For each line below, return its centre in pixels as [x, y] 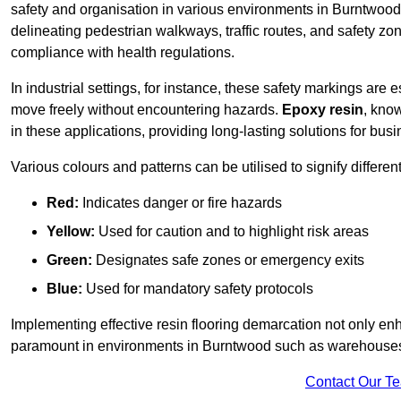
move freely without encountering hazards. [146, 110]
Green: [69, 260]
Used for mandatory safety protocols [198, 289]
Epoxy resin [323, 110]
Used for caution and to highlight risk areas [232, 232]
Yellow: [71, 232]
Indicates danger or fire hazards [180, 203]
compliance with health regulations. [123, 53]
